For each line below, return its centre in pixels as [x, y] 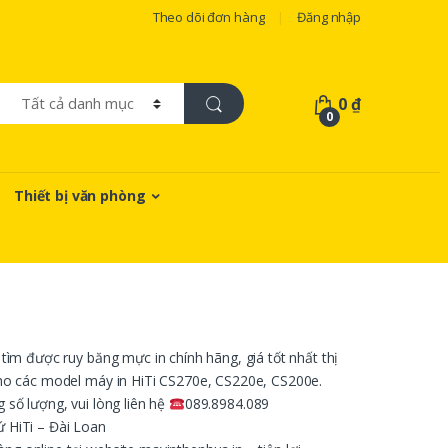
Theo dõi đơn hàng [208, 17]
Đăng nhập [329, 17]
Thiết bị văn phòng [79, 195]
